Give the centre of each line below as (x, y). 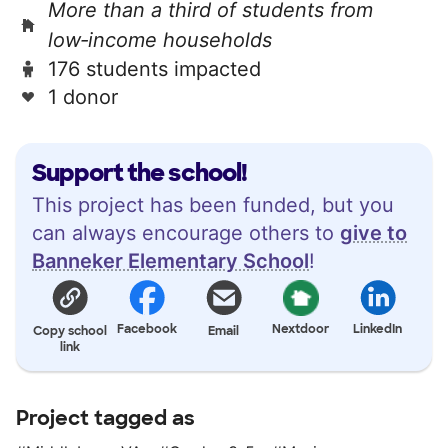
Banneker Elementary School (170, 260)
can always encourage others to (186, 232)
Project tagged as (105, 417)
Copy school (70, 330)
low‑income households (160, 39)
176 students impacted (154, 68)
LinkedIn (378, 328)
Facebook (147, 328)
